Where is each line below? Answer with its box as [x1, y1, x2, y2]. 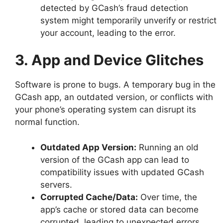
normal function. [15, 117, 80, 127]
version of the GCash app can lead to [40, 154, 189, 165]
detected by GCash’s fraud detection [40, 2, 188, 13]
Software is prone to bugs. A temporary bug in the [15, 80, 216, 90]
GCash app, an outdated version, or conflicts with [15, 92, 213, 103]
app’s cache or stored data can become [40, 204, 199, 215]
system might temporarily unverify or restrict [40, 15, 217, 25]
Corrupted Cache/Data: [40, 192, 138, 202]
